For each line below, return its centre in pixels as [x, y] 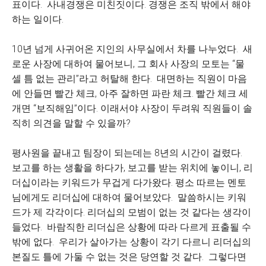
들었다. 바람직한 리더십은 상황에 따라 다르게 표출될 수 [132, 227]
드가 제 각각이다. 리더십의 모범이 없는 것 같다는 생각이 [132, 212]
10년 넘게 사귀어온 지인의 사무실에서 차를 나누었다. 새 [132, 49]
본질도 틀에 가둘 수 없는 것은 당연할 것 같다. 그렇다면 [129, 257]
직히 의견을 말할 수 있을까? [71, 123]
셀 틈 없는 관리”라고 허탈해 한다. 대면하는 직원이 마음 [129, 79]
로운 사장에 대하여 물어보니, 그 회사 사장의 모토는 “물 [128, 64]
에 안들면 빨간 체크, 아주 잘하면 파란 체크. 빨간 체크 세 [130, 94]
